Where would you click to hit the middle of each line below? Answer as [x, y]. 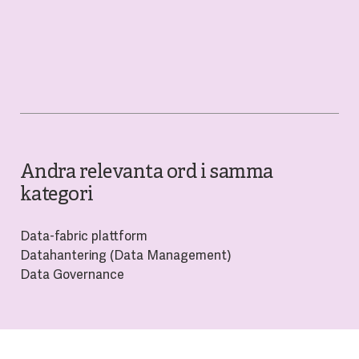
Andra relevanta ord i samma [146, 173]
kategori [56, 195]
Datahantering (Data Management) [125, 255]
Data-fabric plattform [83, 236]
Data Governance [72, 274]
